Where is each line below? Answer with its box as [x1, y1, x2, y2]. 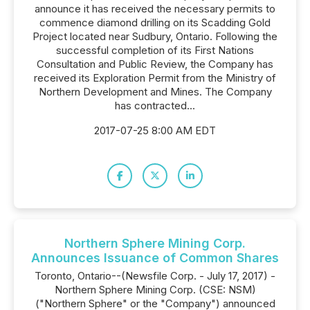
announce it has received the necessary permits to [35, 2, 275, 15]
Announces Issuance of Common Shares [31, 250, 279, 265]
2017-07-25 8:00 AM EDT [94, 124, 216, 137]
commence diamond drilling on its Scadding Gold [39, 16, 271, 29]
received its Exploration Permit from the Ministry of [34, 71, 276, 84]
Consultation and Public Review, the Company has [37, 57, 273, 71]
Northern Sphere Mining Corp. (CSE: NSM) [54, 283, 256, 296]
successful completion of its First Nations [56, 44, 254, 57]
